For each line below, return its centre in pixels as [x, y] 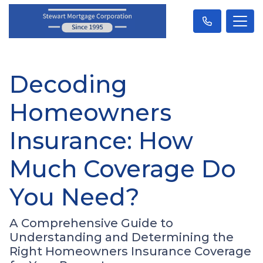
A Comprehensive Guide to [91, 223]
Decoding [68, 84]
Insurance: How [101, 141]
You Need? [75, 197]
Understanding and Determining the [122, 237]
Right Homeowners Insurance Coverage [130, 251]
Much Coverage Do [123, 169]
